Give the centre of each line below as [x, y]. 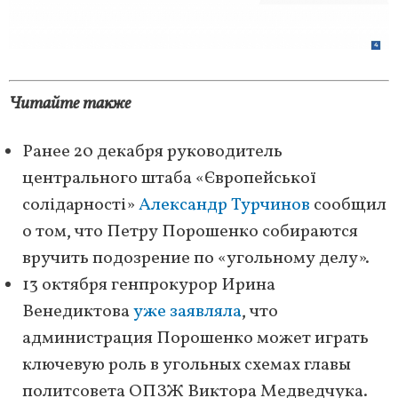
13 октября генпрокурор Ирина [149, 286]
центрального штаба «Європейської [169, 179]
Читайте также [70, 104]
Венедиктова [78, 312]
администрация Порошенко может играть [195, 339]
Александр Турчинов [224, 206]
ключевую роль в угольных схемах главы [187, 366]
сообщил [348, 206]
